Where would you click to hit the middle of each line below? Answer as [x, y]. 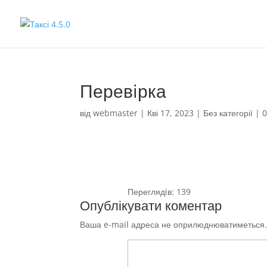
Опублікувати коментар [151, 205]
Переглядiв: [150, 192]
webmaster [116, 113]
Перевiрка [123, 91]
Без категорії [228, 113]
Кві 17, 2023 [171, 113]
